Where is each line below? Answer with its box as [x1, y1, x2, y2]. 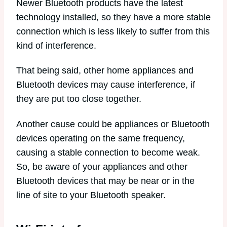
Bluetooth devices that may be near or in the [16, 175, 195, 186]
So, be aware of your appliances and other [16, 161, 187, 172]
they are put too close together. [16, 94, 141, 104]
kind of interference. [16, 40, 96, 51]
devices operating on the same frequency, [16, 133, 185, 143]
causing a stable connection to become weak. [16, 147, 200, 158]
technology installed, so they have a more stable [16, 12, 211, 22]
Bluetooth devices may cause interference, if [16, 80, 195, 90]
